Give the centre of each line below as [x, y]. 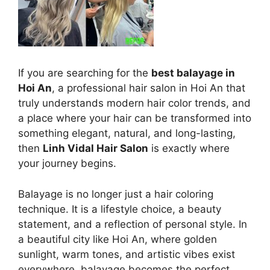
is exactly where [189, 148]
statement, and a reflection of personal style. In [133, 224]
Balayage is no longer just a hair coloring [116, 194]
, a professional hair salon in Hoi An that [149, 88]
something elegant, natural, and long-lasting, [127, 133]
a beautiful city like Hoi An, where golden [118, 239]
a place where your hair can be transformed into [135, 118]
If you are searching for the [85, 73]
